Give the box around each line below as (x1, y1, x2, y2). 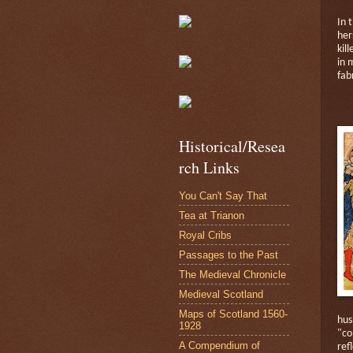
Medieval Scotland (179, 288, 263, 300)
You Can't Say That (179, 189, 267, 202)
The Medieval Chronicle (179, 268, 286, 281)
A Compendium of (179, 339, 260, 351)
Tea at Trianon (179, 209, 244, 221)
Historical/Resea (179, 136, 285, 157)
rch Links (179, 157, 240, 178)
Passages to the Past (179, 248, 278, 261)
